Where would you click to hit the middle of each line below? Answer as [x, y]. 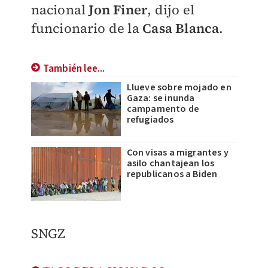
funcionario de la [87, 28]
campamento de [163, 109]
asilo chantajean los [170, 163]
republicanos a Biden [172, 174]
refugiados [150, 119]
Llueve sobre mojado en [179, 87]
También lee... [74, 68]
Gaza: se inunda [161, 98]
